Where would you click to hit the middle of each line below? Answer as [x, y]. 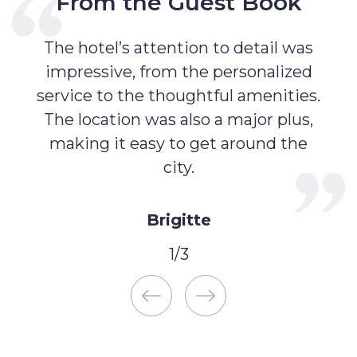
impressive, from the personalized [178, 71]
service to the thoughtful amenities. [178, 95]
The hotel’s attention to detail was [178, 47]
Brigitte [178, 220]
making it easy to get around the [178, 143]
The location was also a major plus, [178, 119]
